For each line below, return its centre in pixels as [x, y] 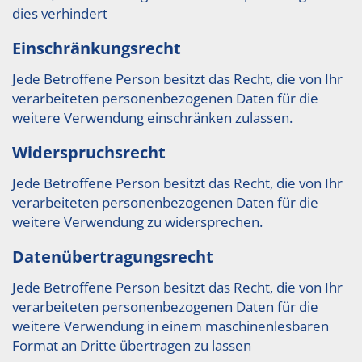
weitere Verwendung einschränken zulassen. [152, 118]
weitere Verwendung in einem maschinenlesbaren [170, 326]
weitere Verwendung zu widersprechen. [137, 222]
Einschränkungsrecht [97, 48]
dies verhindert [60, 13]
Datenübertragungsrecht [113, 257]
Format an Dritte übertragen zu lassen [132, 345]
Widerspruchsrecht [89, 152]
